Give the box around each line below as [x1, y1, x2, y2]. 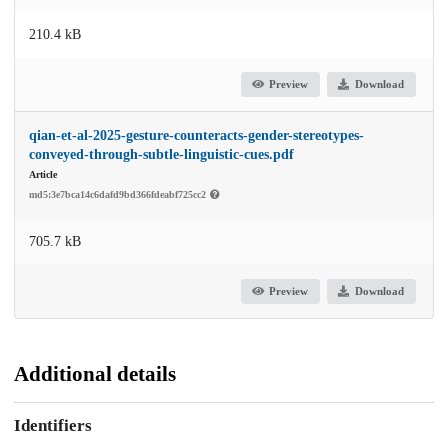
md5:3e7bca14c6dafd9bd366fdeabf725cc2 [29, 188, 209, 200]
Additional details [14, 361, 176, 386]
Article [29, 168, 57, 180]
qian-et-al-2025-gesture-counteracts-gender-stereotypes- [29, 127, 364, 143]
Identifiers [14, 416, 92, 436]
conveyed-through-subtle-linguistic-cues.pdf [29, 146, 294, 162]
